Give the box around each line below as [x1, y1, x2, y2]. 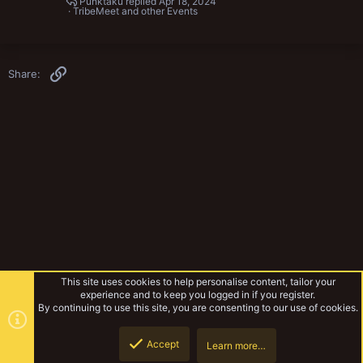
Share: [8, 67, 41, 81]
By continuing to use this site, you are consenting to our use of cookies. [37, 301, 358, 314]
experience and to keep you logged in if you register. [80, 288, 315, 301]
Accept [146, 338, 179, 350]
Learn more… [206, 340, 266, 352]
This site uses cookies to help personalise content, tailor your [60, 275, 335, 288]
